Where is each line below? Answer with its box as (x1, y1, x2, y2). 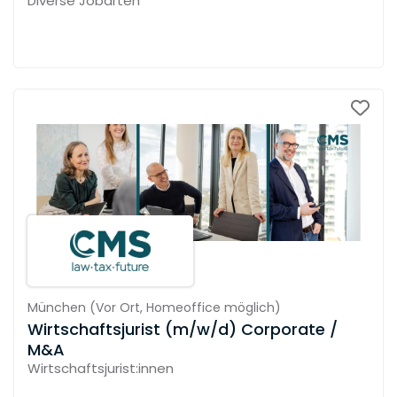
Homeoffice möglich (145, 298, 275, 316)
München (27, 298, 86, 316)
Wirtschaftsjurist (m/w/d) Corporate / (27, 317, 338, 340)
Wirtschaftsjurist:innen (27, 358, 174, 378)
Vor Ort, (95, 298, 146, 316)
